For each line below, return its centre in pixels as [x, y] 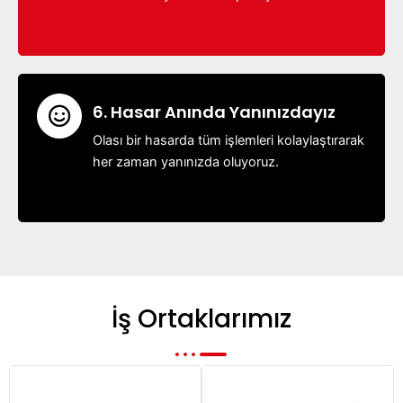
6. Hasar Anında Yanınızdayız [214, 112]
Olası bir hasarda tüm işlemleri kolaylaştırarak [228, 140]
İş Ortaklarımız [201, 319]
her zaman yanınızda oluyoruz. [186, 161]
